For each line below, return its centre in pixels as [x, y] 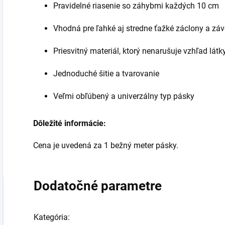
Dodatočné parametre [98, 186]
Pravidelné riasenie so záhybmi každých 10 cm [136, 6]
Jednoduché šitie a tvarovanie [106, 74]
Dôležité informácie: [70, 124]
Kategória [51, 217]
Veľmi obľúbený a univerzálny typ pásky [124, 96]
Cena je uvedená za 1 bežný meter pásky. [107, 146]
